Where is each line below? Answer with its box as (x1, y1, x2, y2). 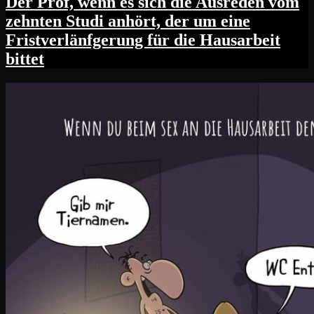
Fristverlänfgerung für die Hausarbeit (6, 31, 280, 50)
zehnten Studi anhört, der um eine (6, 12, 250, 31)
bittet (6, 50, 44, 69)
